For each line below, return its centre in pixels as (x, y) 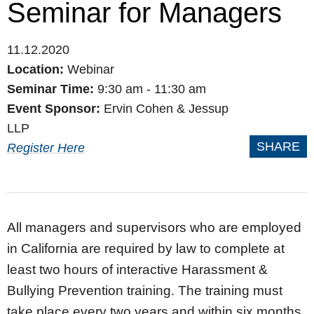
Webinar (91, 69)
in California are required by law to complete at (146, 248)
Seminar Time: (52, 89)
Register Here (46, 148)
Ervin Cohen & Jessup (166, 109)
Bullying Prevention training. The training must (145, 291)
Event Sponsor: (55, 109)
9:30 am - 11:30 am (152, 89)
